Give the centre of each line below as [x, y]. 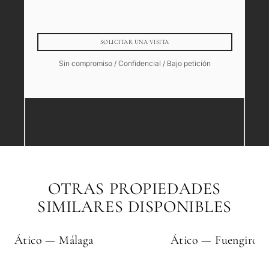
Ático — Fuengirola [219, 240]
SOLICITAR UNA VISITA [134, 42]
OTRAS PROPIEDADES [134, 189]
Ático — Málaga [54, 240]
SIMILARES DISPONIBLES [134, 207]
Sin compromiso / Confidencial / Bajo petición [134, 64]
